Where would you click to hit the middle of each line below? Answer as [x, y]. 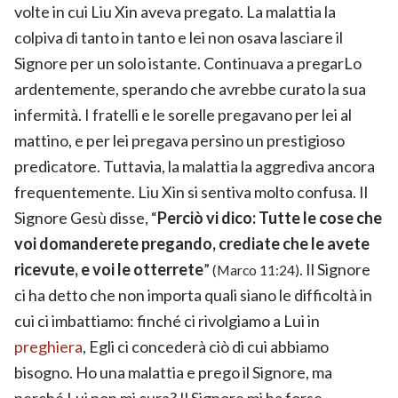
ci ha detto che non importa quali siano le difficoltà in [193, 295]
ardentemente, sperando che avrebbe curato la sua [190, 88]
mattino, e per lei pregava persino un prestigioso [179, 140]
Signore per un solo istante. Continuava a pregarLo [188, 63]
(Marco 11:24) [256, 269]
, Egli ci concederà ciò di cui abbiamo [206, 346]
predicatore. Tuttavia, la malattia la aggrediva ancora [195, 166]
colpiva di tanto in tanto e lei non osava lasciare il [179, 37]
